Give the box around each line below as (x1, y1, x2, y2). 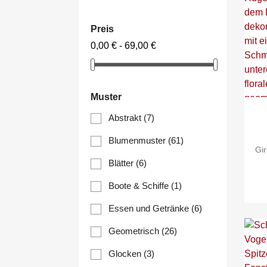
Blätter (108, 158, 136, 169)
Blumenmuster (108, 135, 168, 146)
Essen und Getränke (108, 203, 191, 214)
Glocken (108, 249, 144, 259)
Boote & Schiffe (108, 181, 171, 191)
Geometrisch (108, 226, 162, 237)
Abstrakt (108, 113, 144, 123)
